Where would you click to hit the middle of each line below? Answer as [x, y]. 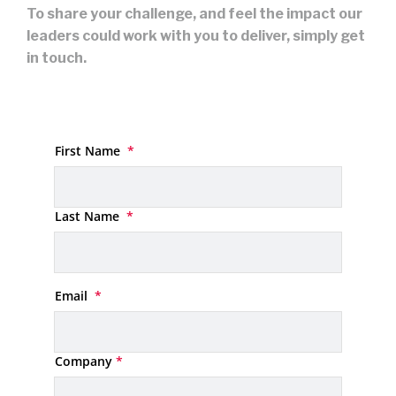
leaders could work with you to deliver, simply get [196, 35]
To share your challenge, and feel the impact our [194, 13]
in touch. [57, 57]
